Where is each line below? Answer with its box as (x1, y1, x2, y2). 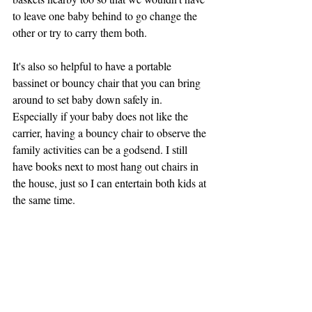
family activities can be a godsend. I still (13, 141, 190, 157)
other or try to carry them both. (13, 24, 150, 40)
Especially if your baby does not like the (13, 108, 191, 123)
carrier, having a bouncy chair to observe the (13, 125, 209, 140)
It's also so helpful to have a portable (13, 58, 174, 73)
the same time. (13, 192, 78, 207)
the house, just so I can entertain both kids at (13, 175, 209, 190)
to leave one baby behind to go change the (13, 8, 200, 23)
